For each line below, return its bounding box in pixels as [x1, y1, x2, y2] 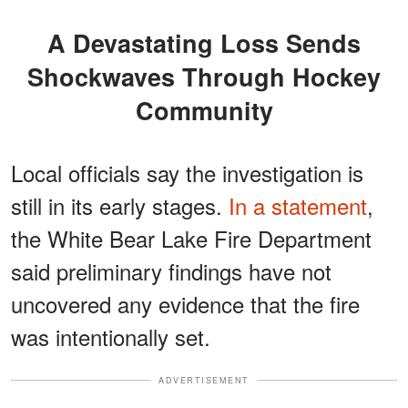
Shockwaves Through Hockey [27, 58, 381, 94]
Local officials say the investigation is [11, 156, 363, 189]
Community [135, 92, 273, 127]
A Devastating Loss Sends [47, 25, 66, 60]
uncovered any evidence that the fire [11, 287, 360, 320]
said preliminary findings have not [11, 254, 331, 287]
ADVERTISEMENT [158, 373, 250, 386]
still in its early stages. [11, 189, 229, 221]
